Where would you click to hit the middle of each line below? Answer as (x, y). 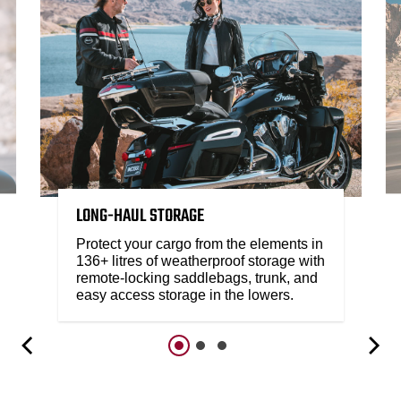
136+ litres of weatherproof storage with (200, 260)
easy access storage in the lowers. (184, 294)
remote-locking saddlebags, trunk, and (196, 277)
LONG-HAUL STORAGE (140, 216)
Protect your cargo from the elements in (199, 243)
